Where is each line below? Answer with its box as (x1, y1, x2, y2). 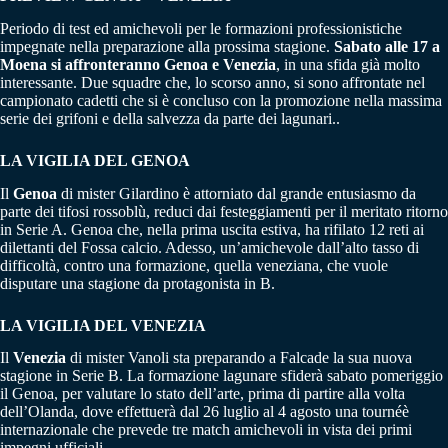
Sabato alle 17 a (334, 37, 440, 55)
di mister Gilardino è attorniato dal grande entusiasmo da (57, 184, 416, 202)
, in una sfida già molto (276, 55, 420, 73)
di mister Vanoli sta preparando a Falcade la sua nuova (66, 349, 412, 367)
